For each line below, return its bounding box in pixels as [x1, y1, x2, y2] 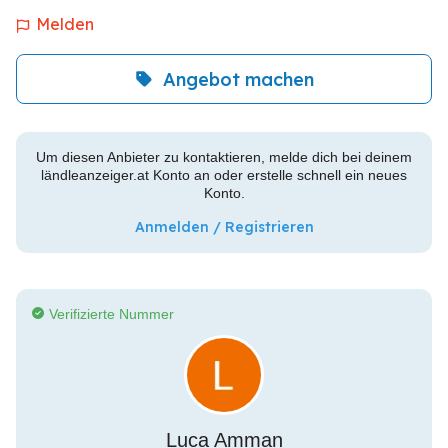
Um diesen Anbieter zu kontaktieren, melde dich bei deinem [36, 149, 412, 165]
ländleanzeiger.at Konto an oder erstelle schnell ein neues [41, 167, 407, 183]
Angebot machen [162, 67, 314, 91]
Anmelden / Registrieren [134, 218, 314, 236]
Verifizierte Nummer [49, 306, 174, 322]
